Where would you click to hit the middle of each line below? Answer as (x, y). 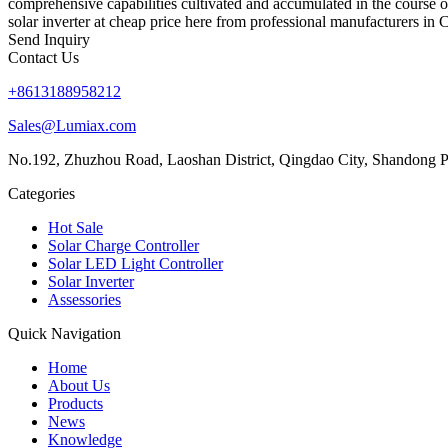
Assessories (84, 299)
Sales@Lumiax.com (72, 125)
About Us (79, 385)
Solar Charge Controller (123, 245)
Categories (41, 193)
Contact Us (43, 57)
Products (75, 403)
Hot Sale (75, 227)
